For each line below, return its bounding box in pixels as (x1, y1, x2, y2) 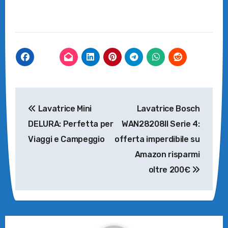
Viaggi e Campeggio (28, 134, 105, 144)
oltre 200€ (148, 164, 192, 175)
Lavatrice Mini (36, 103, 92, 113)
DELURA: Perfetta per (28, 119, 113, 129)
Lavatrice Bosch (136, 103, 200, 113)
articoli (14, 110, 68, 127)
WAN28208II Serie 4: (121, 119, 200, 129)
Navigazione (14, 89, 112, 106)
